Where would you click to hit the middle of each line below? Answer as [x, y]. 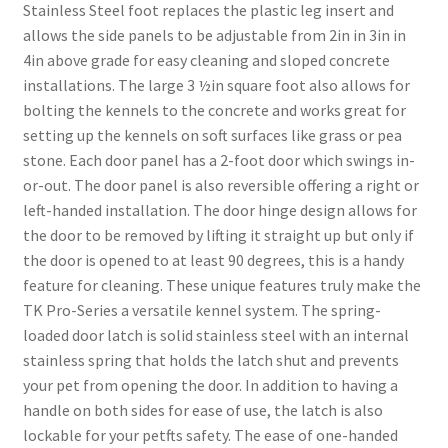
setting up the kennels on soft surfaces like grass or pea [212, 135]
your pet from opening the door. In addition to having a [210, 385]
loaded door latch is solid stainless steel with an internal [215, 335]
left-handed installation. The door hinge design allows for [219, 210]
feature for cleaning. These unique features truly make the [221, 285]
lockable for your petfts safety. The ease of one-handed [210, 435]
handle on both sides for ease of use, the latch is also [202, 410]
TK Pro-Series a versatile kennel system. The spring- [201, 310]
